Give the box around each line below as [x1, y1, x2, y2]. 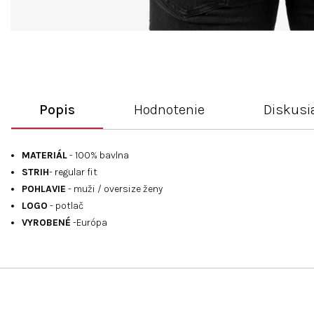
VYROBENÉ [22, 217, 71, 229]
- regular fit [49, 166, 97, 179]
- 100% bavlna [67, 149, 129, 162]
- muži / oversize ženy [66, 183, 163, 196]
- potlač [48, 200, 83, 212]
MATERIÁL [22, 149, 67, 162]
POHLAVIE [22, 183, 66, 196]
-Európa [71, 217, 107, 229]
